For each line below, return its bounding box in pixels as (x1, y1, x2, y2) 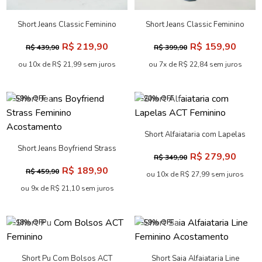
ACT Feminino (171, 141, 219, 152)
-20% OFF (140, 93, 174, 103)
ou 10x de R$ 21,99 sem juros (18, 59, 116, 69)
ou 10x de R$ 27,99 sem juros (146, 169, 244, 179)
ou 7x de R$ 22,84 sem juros (148, 59, 242, 69)
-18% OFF (12, 217, 46, 227)
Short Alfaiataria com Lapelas (144, 129, 246, 140)
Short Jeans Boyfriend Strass (18, 143, 116, 154)
